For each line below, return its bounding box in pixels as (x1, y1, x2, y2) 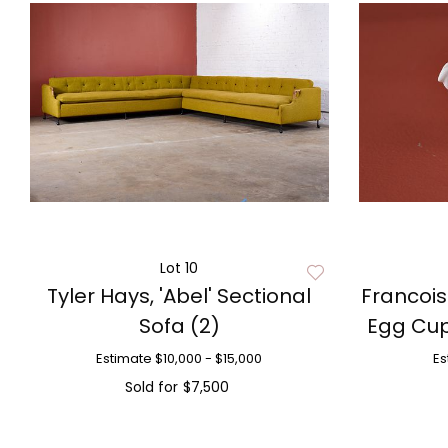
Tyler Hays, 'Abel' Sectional (47, 282, 312, 310)
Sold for (124, 377, 178, 397)
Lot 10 (160, 258, 199, 278)
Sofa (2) (138, 312, 220, 340)
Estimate (96, 349, 153, 368)
